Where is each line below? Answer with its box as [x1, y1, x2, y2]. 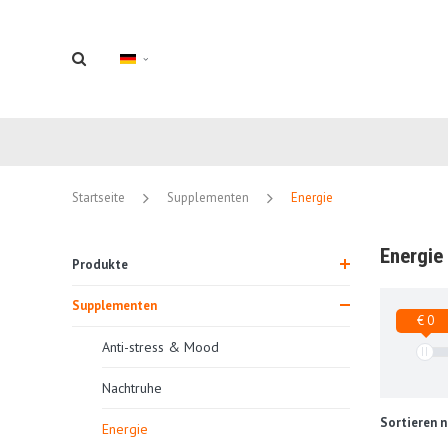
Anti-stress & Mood [102, 337, 219, 356]
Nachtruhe [102, 378, 162, 397]
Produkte [72, 255, 128, 273]
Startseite [72, 188, 125, 206]
